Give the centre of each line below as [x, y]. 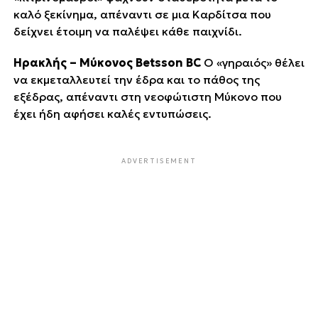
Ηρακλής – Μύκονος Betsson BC [107, 62]
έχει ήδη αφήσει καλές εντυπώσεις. [112, 113]
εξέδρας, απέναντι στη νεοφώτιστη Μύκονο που [147, 96]
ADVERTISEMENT [159, 160]
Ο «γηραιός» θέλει [252, 62]
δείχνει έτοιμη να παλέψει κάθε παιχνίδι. [127, 31]
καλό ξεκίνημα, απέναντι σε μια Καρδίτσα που [142, 14]
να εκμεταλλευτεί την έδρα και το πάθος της [136, 79]
